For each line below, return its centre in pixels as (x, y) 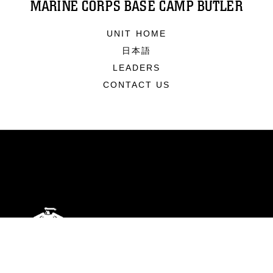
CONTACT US (136, 85)
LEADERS (136, 68)
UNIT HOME (136, 34)
